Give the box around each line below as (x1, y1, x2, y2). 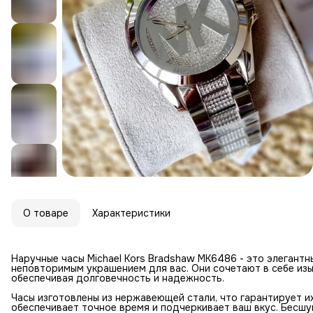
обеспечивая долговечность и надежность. (11, 271, 224, 284)
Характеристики (92, 206, 170, 219)
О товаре (23, 206, 68, 219)
